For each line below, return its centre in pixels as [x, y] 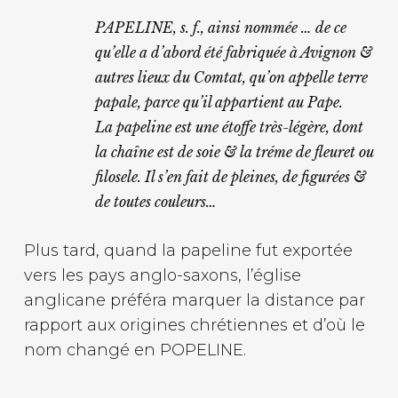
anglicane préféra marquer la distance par [194, 301]
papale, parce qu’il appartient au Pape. [219, 103]
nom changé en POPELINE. [135, 350]
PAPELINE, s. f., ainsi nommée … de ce [220, 28]
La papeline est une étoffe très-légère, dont [229, 127]
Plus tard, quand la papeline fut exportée [188, 251]
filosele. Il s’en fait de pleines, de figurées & [230, 177]
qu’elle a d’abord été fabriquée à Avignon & [233, 53]
